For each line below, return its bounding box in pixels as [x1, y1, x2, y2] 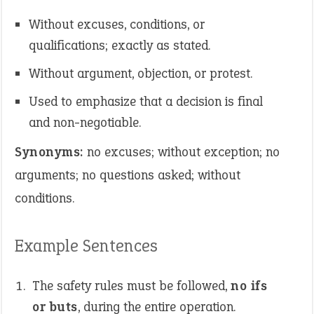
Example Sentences [15, 234, 158, 257]
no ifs [231, 277, 267, 294]
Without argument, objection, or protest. [29, 64, 252, 82]
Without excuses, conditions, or [29, 15, 205, 33]
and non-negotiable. [29, 114, 141, 131]
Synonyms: [15, 143, 83, 161]
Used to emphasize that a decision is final [29, 93, 263, 110]
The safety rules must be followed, [32, 277, 231, 294]
